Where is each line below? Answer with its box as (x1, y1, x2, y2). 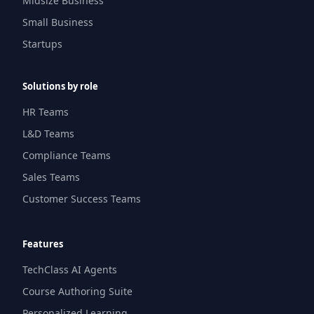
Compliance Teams (22, 149, 111, 163)
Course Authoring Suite (22, 285, 132, 299)
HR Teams (22, 105, 69, 119)
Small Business (22, 15, 93, 29)
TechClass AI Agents (22, 263, 117, 277)
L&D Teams (22, 127, 74, 141)
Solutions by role (22, 80, 98, 93)
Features (22, 238, 63, 251)
